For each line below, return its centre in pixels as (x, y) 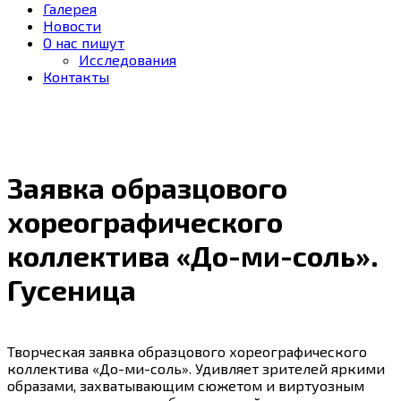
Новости (72, 26)
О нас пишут (84, 43)
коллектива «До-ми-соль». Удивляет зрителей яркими (196, 368)
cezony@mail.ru (61, 143)
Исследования (128, 60)
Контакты (76, 77)
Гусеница (72, 290)
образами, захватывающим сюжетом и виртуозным (186, 385)
